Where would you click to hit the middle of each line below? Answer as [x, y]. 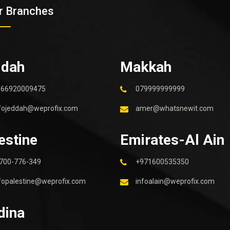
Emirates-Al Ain [172, 140]
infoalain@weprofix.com [175, 181]
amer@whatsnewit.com [175, 108]
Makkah [146, 67]
